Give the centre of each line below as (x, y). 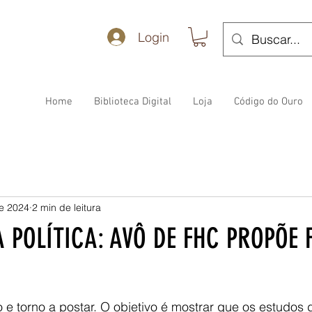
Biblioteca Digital (133, 101)
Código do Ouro (268, 101)
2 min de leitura (67, 208)
